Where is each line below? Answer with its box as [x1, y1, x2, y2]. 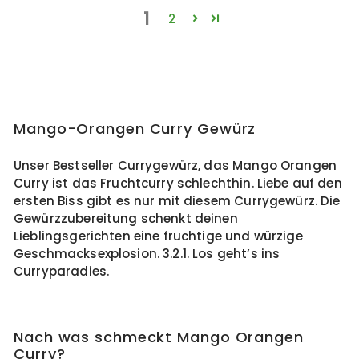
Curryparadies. [14, 263, 116, 280]
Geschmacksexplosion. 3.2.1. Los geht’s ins [14, 245, 280, 262]
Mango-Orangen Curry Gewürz [14, 119, 256, 139]
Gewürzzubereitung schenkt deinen [14, 210, 238, 227]
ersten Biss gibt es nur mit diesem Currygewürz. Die [14, 192, 341, 209]
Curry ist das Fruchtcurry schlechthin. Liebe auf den [14, 175, 342, 192]
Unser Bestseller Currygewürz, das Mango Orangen [14, 157, 337, 174]
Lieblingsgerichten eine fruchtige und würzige [14, 228, 303, 244]
